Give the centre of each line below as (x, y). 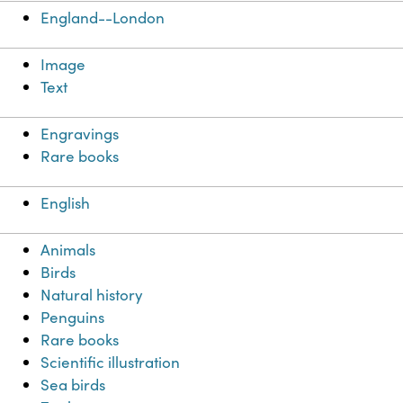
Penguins (73, 318)
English (66, 203)
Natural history (92, 295)
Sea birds (73, 385)
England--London (103, 18)
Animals (68, 250)
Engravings (80, 134)
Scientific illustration (111, 363)
